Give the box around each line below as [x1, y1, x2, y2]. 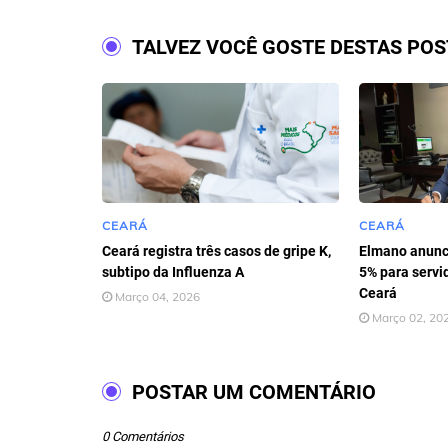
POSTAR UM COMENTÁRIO [132, 380, 376, 404]
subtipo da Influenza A [102, 264, 244, 280]
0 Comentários [102, 429, 184, 444]
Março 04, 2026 [115, 289, 200, 304]
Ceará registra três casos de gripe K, [102, 243, 331, 259]
